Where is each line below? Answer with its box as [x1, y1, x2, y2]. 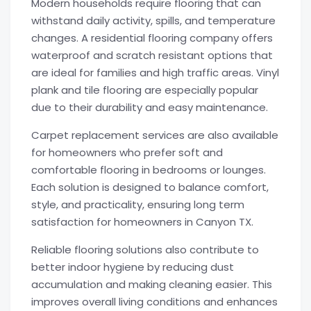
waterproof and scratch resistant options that [31, 48, 273, 62]
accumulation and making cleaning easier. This [31, 277, 272, 292]
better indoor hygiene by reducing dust [31, 260, 234, 274]
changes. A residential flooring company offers [31, 31, 273, 45]
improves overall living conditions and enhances [31, 294, 278, 309]
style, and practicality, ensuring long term [31, 197, 244, 212]
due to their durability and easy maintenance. [31, 100, 268, 115]
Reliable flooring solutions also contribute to [31, 242, 259, 257]
